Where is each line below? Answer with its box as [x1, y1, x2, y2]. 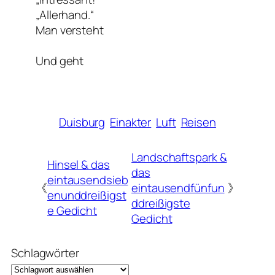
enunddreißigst [47, 187, 126, 204]
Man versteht [36, 22, 104, 39]
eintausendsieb [47, 172, 128, 188]
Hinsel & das [47, 157, 110, 173]
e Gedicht [47, 203, 98, 219]
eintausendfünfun [131, 179, 225, 196]
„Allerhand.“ [36, 7, 94, 23]
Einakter [110, 114, 152, 131]
